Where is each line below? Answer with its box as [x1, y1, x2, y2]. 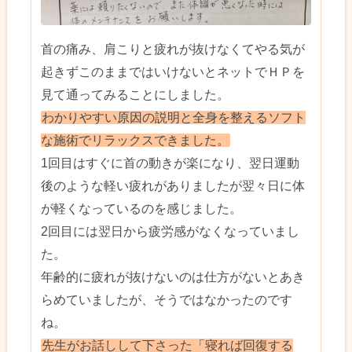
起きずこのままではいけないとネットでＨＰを [41, 65, 306, 79]
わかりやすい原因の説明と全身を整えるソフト [42, 111, 306, 125]
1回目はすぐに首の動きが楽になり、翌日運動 [41, 156, 300, 170]
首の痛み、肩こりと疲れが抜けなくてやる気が [41, 42, 306, 57]
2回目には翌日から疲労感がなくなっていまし [41, 225, 300, 239]
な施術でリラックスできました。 [41, 134, 230, 148]
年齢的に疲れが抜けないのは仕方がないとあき [41, 270, 306, 284]
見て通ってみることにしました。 [41, 88, 230, 102]
